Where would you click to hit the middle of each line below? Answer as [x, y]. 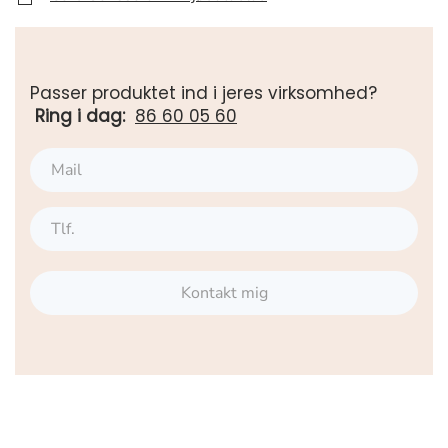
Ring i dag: [82, 116]
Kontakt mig [224, 293]
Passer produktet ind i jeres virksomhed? [206, 93]
